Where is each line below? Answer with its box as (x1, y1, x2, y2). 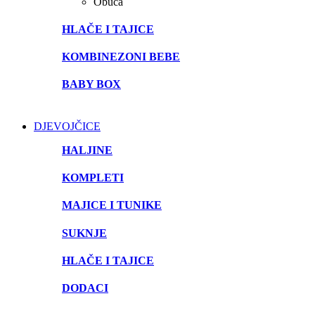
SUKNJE (62, 226, 107, 239)
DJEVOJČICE (34, 120, 101, 132)
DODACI (62, 282, 108, 295)
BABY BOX (62, 78, 121, 91)
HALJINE (62, 143, 112, 156)
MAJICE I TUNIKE (62, 199, 162, 212)
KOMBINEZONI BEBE (62, 51, 180, 63)
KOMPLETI (62, 172, 124, 184)
